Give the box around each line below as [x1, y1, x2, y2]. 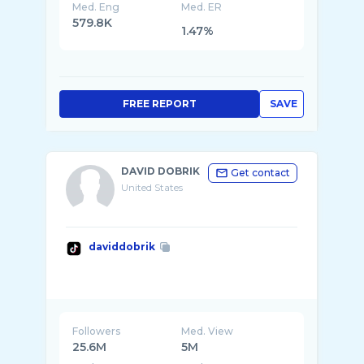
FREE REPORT [122, 97, 197, 110]
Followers [72, 325, 120, 337]
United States [121, 181, 183, 193]
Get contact [231, 167, 290, 179]
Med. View [181, 325, 234, 337]
